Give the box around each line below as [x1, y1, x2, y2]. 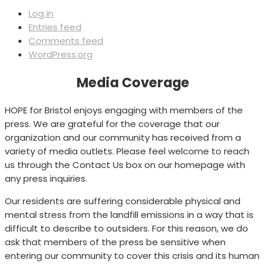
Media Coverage [77, 72, 189, 92]
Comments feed [28, 34, 103, 47]
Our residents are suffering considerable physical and [5, 195, 240, 208]
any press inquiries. [5, 172, 87, 185]
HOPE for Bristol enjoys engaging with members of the [5, 104, 243, 117]
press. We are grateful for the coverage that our [5, 118, 220, 131]
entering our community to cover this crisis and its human [5, 249, 259, 262]
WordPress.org [28, 48, 93, 61]
